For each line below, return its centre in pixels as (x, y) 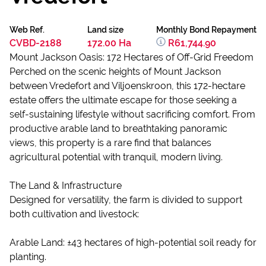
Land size (105, 30)
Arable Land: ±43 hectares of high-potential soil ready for (133, 243)
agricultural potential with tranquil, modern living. (116, 157)
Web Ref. (27, 30)
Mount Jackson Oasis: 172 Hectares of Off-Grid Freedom (132, 57)
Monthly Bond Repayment (206, 30)
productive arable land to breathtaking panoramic (118, 129)
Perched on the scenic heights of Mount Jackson (115, 72)
